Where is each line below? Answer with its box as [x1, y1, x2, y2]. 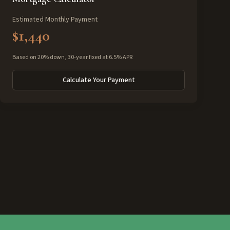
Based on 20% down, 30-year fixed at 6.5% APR [12, 53, 132, 62]
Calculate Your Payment [62, 75, 135, 85]
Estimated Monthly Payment [12, 14, 98, 25]
